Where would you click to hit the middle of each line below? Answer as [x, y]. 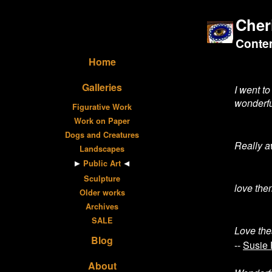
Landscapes [102, 149]
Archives [102, 206]
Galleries [102, 87]
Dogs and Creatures [102, 135]
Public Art [102, 163]
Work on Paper [102, 121]
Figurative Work [102, 107]
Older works [102, 192]
